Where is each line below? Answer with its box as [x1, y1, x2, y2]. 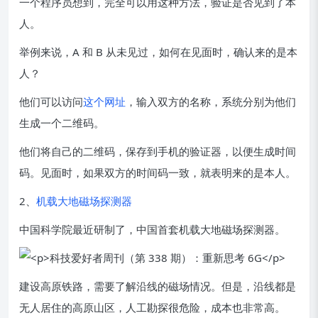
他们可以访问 [19, 94, 83, 109]
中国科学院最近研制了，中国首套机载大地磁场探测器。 [19, 222, 285, 236]
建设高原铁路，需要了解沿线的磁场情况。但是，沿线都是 [19, 279, 296, 293]
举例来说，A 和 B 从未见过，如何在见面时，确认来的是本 [19, 45, 297, 59]
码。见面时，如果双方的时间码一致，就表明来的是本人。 [19, 165, 296, 180]
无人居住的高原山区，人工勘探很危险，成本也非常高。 [19, 300, 285, 314]
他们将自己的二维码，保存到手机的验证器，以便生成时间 [19, 144, 296, 158]
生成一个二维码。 [19, 116, 104, 130]
